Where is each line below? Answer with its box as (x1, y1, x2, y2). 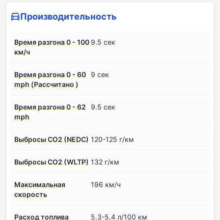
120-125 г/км (91, 135, 134, 143)
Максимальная (14, 180, 65, 189)
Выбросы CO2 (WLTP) (14, 157, 89, 166)
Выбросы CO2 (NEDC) (14, 135, 89, 143)
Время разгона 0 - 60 (14, 70, 86, 79)
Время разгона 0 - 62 (14, 102, 86, 111)
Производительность (20, 11, 117, 22)
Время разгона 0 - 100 (14, 37, 89, 46)
